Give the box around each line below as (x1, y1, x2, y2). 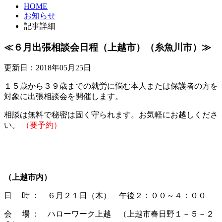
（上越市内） (4, 173, 52, 182)
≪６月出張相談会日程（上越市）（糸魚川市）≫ (4, 42, 211, 53)
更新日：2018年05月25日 (4, 63, 91, 72)
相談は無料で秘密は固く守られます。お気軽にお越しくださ (4, 111, 218, 119)
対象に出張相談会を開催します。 (4, 92, 123, 101)
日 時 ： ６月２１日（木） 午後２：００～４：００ (4, 191, 206, 200)
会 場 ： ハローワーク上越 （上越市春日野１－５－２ (4, 210, 214, 219)
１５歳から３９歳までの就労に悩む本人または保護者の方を (4, 82, 218, 91)
